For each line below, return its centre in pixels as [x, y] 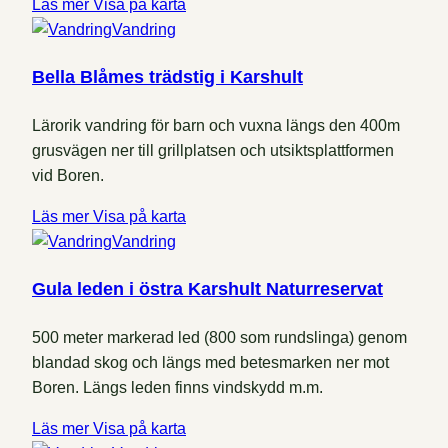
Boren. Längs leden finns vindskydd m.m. [177, 387]
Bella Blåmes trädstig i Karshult [167, 77]
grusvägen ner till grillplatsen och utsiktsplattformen [213, 151]
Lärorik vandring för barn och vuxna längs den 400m [216, 126]
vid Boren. [68, 176]
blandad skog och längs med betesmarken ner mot [210, 362]
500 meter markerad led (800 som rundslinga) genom [219, 337]
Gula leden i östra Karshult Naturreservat [207, 289]
